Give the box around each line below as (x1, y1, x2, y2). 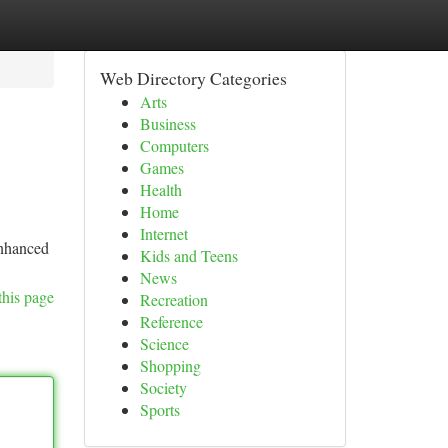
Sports (139, 399, 180, 420)
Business (139, 113, 196, 134)
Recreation (139, 289, 208, 310)
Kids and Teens (139, 245, 238, 266)
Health (139, 179, 182, 200)
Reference (139, 311, 203, 332)
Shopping (139, 355, 201, 376)
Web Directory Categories (99, 66, 287, 90)
